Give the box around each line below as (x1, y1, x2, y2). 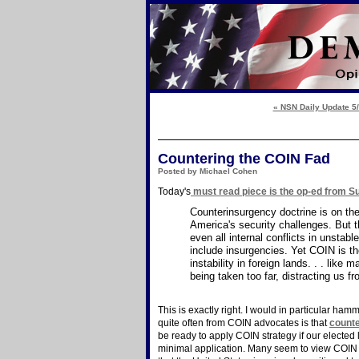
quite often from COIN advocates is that (158, 318, 329, 328)
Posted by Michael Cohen (158, 167, 257, 175)
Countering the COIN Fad (158, 151, 330, 167)
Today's (158, 187, 191, 196)
